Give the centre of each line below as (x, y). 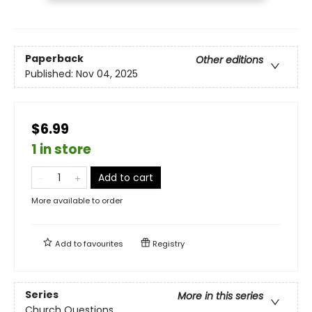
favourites (103, 243)
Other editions (229, 60)
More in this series (220, 296)
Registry (167, 243)
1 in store (61, 149)
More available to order (77, 200)
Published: (50, 73)
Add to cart (126, 177)
